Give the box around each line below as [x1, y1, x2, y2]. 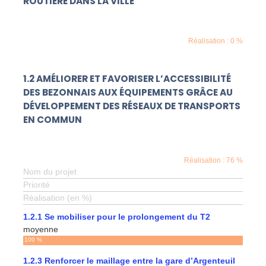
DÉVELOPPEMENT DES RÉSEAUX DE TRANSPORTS [23, 100, 241, 113]
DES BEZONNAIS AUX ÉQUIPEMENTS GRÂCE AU [23, 86, 233, 99]
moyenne [23, 224, 59, 234]
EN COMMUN [23, 113, 83, 126]
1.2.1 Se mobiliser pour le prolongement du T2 [23, 211, 211, 221]
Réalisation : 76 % [183, 156, 243, 164]
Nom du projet [23, 166, 77, 176]
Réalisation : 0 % [188, 37, 243, 46]
